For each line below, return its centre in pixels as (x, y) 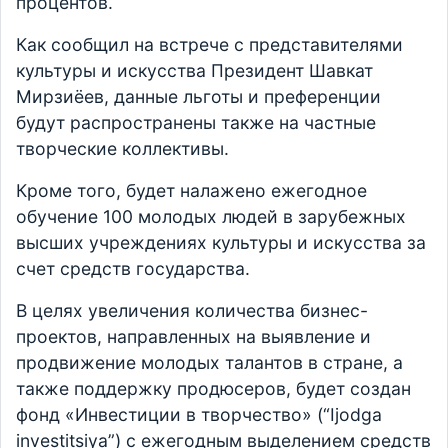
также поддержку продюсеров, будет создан (213, 389)
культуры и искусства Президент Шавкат (194, 71)
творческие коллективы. (122, 149)
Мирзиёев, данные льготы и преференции (198, 97)
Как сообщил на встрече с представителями (209, 45)
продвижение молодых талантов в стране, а (209, 363)
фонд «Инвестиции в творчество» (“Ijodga (199, 415)
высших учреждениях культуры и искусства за (221, 243)
